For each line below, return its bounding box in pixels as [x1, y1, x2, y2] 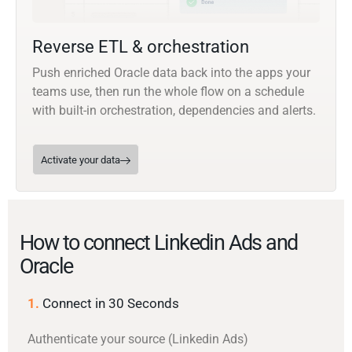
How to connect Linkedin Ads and [20, 230, 298, 256]
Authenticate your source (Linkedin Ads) [27, 332, 248, 347]
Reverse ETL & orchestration [32, 37, 249, 57]
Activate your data [41, 154, 120, 167]
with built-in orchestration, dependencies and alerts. [32, 103, 316, 119]
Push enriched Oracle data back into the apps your [32, 65, 310, 81]
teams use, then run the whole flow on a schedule [32, 84, 304, 100]
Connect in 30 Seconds [42, 295, 179, 312]
